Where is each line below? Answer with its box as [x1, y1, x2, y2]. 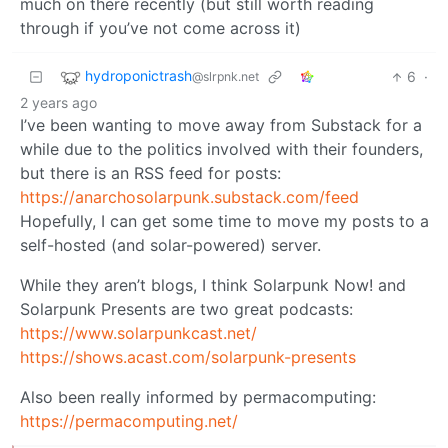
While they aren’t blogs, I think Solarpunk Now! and [20, 275, 406, 296]
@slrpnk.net [192, 69, 259, 85]
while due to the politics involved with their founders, [20, 139, 423, 160]
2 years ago [20, 94, 97, 112]
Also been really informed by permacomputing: [20, 387, 376, 408]
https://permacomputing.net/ [20, 411, 238, 432]
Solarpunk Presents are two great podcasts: [20, 299, 353, 320]
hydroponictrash [85, 67, 192, 85]
